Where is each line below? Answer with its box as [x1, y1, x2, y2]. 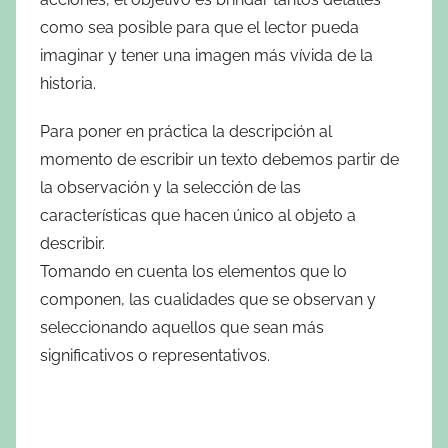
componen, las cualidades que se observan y [40, 289, 376, 309]
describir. [40, 233, 105, 253]
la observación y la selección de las [40, 177, 301, 197]
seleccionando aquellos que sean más [40, 317, 324, 337]
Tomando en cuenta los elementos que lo [40, 261, 347, 281]
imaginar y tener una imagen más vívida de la [40, 45, 373, 65]
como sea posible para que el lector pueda [40, 17, 359, 37]
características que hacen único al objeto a [40, 205, 356, 225]
